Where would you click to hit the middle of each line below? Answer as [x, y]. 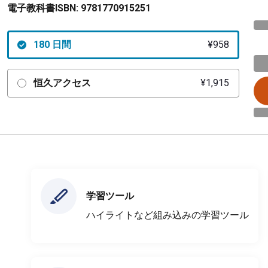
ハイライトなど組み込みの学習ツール [167, 215]
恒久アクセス [62, 83]
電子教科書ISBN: [43, 8]
